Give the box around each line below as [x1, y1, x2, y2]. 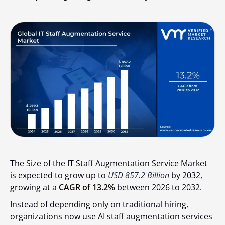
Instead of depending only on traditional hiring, [10, 198, 188, 210]
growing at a [10, 181, 59, 193]
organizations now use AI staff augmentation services [10, 210, 212, 222]
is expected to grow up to [10, 169, 108, 181]
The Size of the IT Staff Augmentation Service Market [10, 157, 207, 169]
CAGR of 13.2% [59, 181, 115, 193]
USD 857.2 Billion [108, 169, 169, 181]
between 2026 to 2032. [115, 181, 202, 193]
